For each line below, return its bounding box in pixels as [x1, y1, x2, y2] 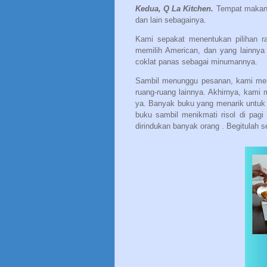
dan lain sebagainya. [135, 15, 206, 24]
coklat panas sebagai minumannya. [135, 57, 257, 66]
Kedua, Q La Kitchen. [135, 4, 214, 13]
